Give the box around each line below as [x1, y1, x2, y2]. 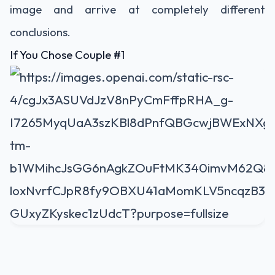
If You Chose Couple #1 [10, 47, 125, 62]
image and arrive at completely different [10, 2, 265, 17]
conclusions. [10, 25, 71, 39]
